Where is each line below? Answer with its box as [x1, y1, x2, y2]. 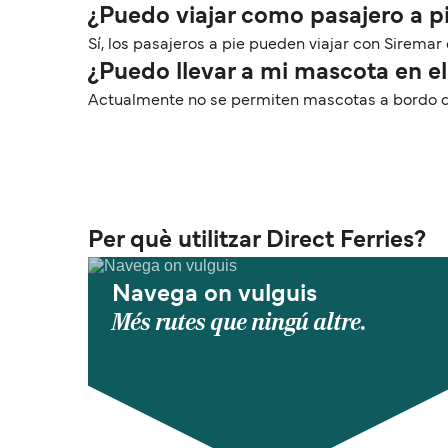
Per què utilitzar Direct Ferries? [88, 230, 426, 252]
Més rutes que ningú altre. [112, 308, 367, 337]
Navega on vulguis [112, 284, 317, 306]
